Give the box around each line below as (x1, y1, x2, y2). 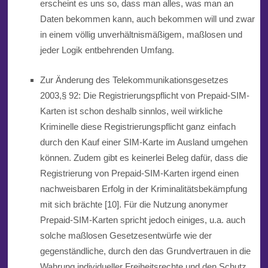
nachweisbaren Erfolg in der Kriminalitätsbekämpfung (39, 184, 247, 194)
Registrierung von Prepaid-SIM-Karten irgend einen (39, 168, 239, 179)
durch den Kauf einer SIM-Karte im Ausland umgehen (39, 137, 248, 148)
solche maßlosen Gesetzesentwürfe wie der (39, 230, 212, 241)
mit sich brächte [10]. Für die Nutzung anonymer (39, 199, 228, 210)
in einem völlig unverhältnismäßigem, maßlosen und (39, 29, 242, 40)
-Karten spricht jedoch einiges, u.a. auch (89, 215, 245, 226)
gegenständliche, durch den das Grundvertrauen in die (39, 246, 251, 257)
